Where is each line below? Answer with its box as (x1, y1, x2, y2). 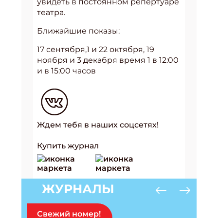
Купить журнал (37, 141, 99, 150)
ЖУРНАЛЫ (42, 181, 114, 196)
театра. (37, 7, 65, 17)
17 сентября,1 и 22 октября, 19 (37, 44, 154, 54)
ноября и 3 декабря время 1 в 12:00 (37, 55, 179, 65)
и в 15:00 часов (37, 66, 96, 75)
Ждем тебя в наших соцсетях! (37, 120, 159, 129)
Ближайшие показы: (37, 26, 120, 36)
